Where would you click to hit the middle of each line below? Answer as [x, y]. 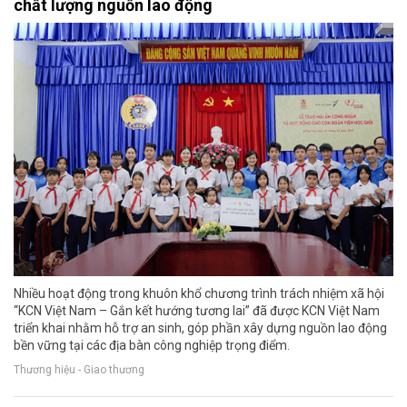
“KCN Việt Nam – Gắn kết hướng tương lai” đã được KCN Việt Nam [197, 310]
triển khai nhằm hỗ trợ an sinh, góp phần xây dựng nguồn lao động [200, 328]
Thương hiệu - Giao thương [79, 369]
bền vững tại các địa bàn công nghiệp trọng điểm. [152, 345]
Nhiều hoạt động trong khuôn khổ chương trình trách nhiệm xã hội [199, 293]
